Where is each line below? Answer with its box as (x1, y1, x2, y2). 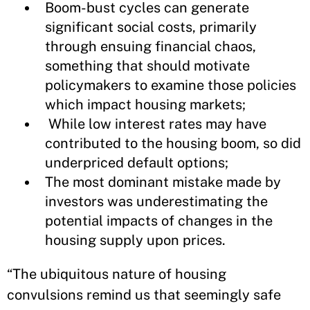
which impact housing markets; (45, 96, 246, 113)
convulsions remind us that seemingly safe (7, 286, 281, 303)
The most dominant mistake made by (45, 174, 281, 190)
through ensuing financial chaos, (45, 38, 256, 55)
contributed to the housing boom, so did (45, 135, 301, 152)
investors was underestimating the (45, 193, 268, 210)
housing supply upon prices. (45, 232, 226, 248)
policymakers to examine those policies (45, 77, 296, 93)
